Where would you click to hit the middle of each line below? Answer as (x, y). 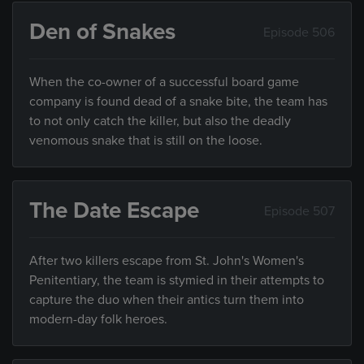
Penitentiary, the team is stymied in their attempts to (177, 281)
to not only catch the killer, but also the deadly (160, 121)
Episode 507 (299, 211)
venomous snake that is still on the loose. (146, 141)
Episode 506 (299, 32)
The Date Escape (114, 211)
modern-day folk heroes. (98, 320)
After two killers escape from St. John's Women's (167, 261)
